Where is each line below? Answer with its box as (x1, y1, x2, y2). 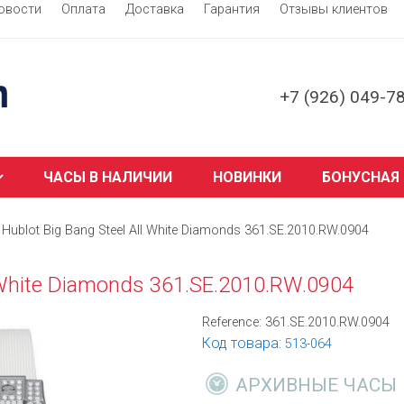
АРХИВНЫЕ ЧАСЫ (235, 374, 397, 397)
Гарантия (204, 2, 260, 17)
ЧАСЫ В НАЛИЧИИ (42, 169, 172, 186)
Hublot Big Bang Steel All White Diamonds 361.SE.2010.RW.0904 (2, 223, 369, 238)
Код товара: (202, 335, 285, 353)
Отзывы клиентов (280, 2, 388, 17)
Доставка (125, 2, 184, 17)
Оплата (61, 2, 106, 17)
